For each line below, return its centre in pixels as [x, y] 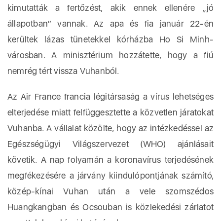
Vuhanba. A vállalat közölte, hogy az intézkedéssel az [110, 128]
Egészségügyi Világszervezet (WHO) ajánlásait [110, 144]
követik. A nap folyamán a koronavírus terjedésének [110, 160]
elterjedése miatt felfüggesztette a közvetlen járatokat [110, 112]
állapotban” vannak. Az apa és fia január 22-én [110, 23]
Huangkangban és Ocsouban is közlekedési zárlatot [110, 207]
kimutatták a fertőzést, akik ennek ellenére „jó [110, 8]
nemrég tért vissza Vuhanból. [63, 71]
